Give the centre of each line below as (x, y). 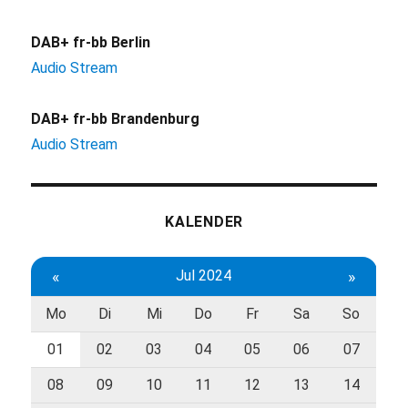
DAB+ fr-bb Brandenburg (116, 119)
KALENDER (204, 222)
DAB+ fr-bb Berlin (91, 43)
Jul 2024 (203, 276)
